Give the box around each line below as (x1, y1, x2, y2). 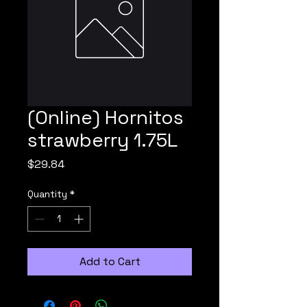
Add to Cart (79, 254, 140, 269)
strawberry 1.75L (27, 127, 177, 152)
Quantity (27, 188, 67, 200)
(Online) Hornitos (27, 105, 184, 130)
